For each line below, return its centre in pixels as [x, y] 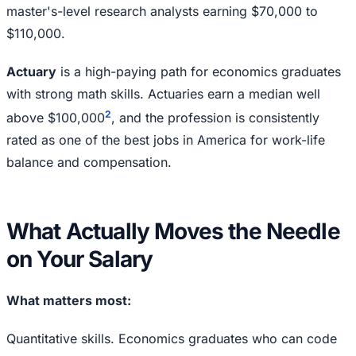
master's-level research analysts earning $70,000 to [162, 12]
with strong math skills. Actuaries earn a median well [163, 94]
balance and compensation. [89, 163]
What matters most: [69, 301]
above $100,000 [56, 118]
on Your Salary [80, 259]
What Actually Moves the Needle [173, 232]
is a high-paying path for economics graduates [199, 72]
